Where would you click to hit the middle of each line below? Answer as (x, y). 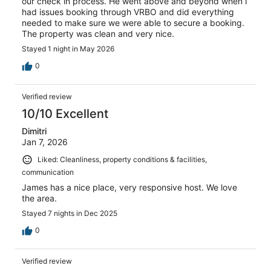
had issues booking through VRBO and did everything (128, 12)
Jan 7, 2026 (45, 142)
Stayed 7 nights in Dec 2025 (70, 213)
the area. (39, 198)
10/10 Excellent (65, 114)
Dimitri (34, 131)
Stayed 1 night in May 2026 (68, 49)
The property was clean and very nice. (98, 34)
